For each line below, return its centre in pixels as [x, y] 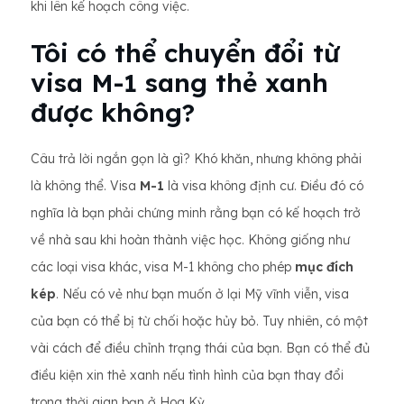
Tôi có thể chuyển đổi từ [185, 53]
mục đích [324, 267]
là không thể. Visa [85, 186]
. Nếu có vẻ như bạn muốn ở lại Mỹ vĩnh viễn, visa [202, 294]
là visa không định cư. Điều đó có [264, 186]
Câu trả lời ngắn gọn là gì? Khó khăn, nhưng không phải [196, 159]
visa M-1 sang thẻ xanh [179, 83]
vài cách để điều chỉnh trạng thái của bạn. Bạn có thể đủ [200, 348]
